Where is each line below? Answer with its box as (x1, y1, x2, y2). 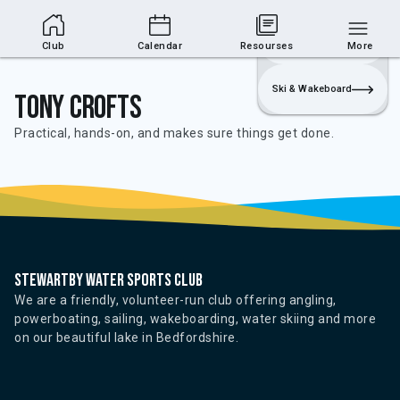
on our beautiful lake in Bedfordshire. (14, 330, 238, 345)
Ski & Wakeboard (271, 83, 353, 95)
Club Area (121, 21, 181, 36)
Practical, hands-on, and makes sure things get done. (14, 126, 334, 140)
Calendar (137, 40, 183, 52)
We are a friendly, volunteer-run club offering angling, (14, 293, 337, 307)
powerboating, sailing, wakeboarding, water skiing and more (14, 312, 376, 326)
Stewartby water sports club (14, 270, 203, 291)
